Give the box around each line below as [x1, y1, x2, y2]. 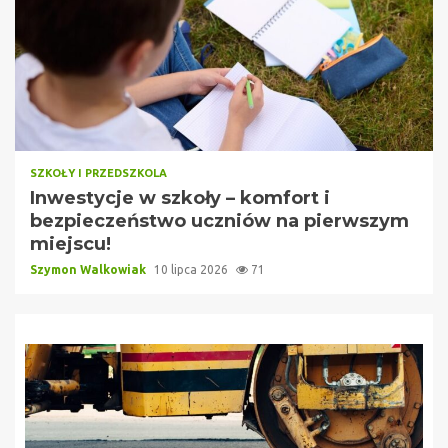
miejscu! [30, 232, 111, 255]
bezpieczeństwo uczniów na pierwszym [30, 209, 409, 232]
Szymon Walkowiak [30, 262, 149, 276]
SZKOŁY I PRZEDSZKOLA [30, 166, 167, 179]
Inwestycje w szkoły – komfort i [30, 186, 330, 209]
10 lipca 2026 [154, 262, 231, 276]
